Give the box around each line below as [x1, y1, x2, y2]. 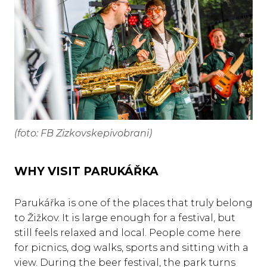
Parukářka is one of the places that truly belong [14, 197, 253, 209]
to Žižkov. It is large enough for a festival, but [14, 212, 235, 224]
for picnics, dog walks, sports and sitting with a [14, 242, 249, 254]
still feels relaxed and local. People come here [14, 227, 241, 239]
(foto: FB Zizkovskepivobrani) [14, 127, 152, 139]
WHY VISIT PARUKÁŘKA [14, 164, 159, 178]
